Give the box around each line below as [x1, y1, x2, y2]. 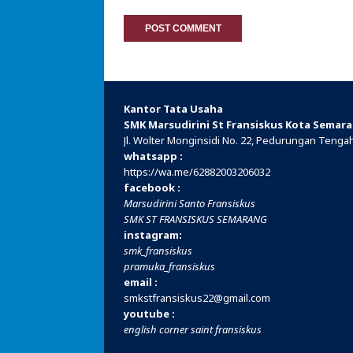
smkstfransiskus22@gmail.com [124, 291, 270, 305]
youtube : [124, 307, 175, 321]
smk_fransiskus [124, 243, 192, 258]
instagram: [124, 228, 182, 242]
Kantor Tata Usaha [124, 102, 223, 116]
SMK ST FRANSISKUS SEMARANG [124, 212, 267, 226]
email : [124, 275, 158, 289]
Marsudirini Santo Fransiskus [124, 196, 255, 210]
